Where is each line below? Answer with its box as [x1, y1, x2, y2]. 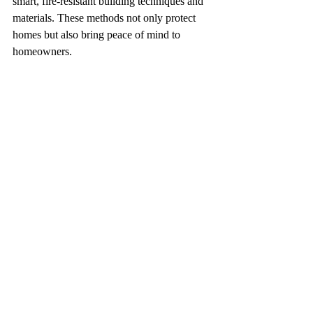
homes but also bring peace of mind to [13, 29, 183, 41]
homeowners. [13, 45, 72, 57]
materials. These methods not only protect [13, 12, 198, 24]
